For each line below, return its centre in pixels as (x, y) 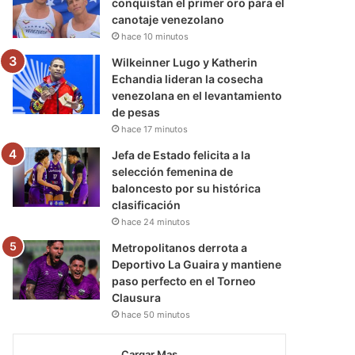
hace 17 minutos (155, 129)
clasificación (147, 204)
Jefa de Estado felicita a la (181, 155)
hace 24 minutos (156, 221)
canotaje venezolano (168, 19)
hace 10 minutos (155, 36)
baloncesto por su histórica (187, 188)
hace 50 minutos (156, 314)
